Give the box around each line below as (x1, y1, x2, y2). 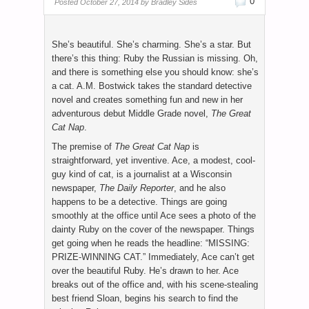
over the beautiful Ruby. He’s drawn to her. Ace (52, 266, 239, 277)
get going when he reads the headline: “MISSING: (52, 238, 250, 249)
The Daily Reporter (99, 183, 174, 194)
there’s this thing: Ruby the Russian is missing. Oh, (52, 53, 258, 64)
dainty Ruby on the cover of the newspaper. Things (52, 224, 255, 235)
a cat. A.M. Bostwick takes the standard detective (52, 81, 252, 92)
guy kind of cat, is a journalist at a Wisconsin (52, 169, 232, 180)
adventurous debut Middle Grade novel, (52, 108, 211, 119)
